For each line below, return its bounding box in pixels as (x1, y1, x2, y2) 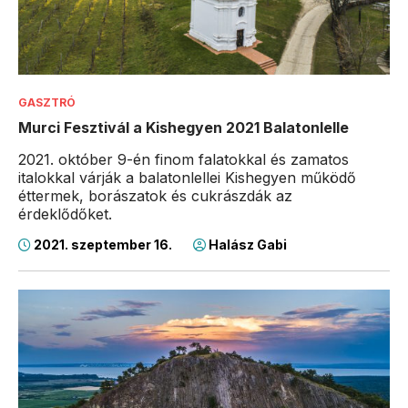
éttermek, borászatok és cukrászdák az (18, 187, 292, 206)
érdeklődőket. (18, 205, 112, 224)
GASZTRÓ (18, 96, 76, 110)
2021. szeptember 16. (31, 237, 175, 253)
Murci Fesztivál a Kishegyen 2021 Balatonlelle (18, 118, 349, 138)
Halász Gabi (206, 237, 287, 253)
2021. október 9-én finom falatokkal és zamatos (18, 150, 349, 169)
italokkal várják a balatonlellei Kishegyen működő (18, 168, 356, 188)
